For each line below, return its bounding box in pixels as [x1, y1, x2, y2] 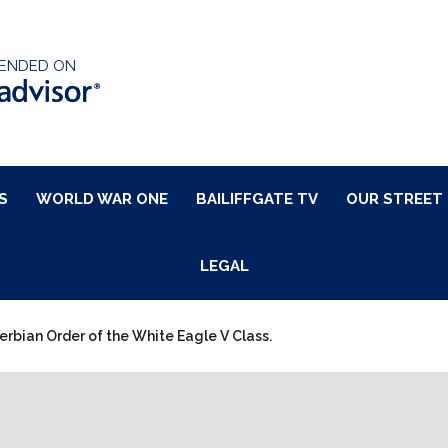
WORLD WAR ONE [35, 190, 168, 208]
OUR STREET [345, 190, 443, 208]
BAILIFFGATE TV [195, 190, 318, 208]
